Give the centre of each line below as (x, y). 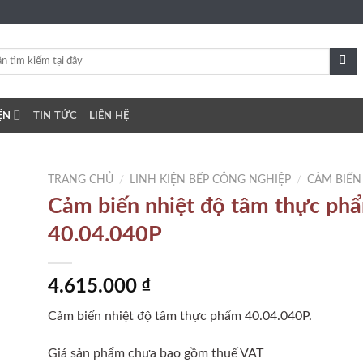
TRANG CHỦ (81, 180)
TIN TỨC (55, 115)
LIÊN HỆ (109, 115)
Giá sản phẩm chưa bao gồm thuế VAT (156, 353)
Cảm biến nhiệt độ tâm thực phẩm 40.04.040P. (180, 316)
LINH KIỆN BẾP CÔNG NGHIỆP (211, 180)
